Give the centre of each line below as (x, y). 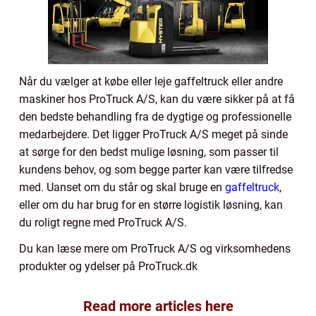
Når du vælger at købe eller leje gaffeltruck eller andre (151, 81)
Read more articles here (158, 306)
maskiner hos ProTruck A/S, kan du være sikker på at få (157, 99)
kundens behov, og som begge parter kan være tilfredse (156, 169)
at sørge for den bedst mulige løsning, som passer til (149, 152)
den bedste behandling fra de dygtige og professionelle (155, 116)
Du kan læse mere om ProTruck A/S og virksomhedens (155, 248)
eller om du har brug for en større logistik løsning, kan (151, 205)
